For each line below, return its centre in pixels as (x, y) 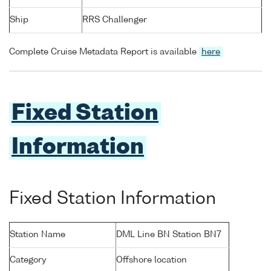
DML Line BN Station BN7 (169, 235)
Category (28, 260)
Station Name (38, 235)
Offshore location (152, 260)
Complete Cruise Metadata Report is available (104, 52)
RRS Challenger (115, 20)
